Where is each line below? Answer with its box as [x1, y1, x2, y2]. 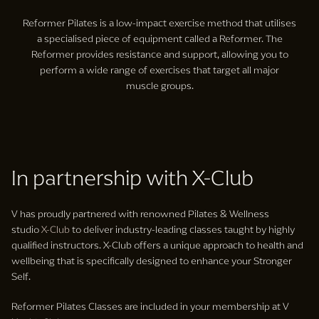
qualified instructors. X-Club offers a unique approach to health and [11, 239, 303, 251]
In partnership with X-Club [11, 164, 253, 191]
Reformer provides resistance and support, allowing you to [31, 48, 288, 61]
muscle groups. [125, 79, 194, 92]
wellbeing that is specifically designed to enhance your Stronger [11, 254, 292, 267]
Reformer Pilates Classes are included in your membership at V [11, 300, 289, 313]
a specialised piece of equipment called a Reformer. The [36, 32, 283, 45]
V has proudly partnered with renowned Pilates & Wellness [11, 207, 269, 220]
